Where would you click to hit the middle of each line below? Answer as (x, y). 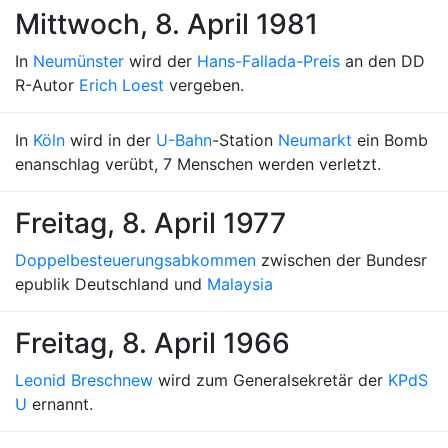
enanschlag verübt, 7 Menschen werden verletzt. (198, 164)
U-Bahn (184, 140)
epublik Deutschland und (111, 284)
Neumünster (78, 61)
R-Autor (47, 85)
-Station (245, 140)
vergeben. (204, 85)
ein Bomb (390, 140)
